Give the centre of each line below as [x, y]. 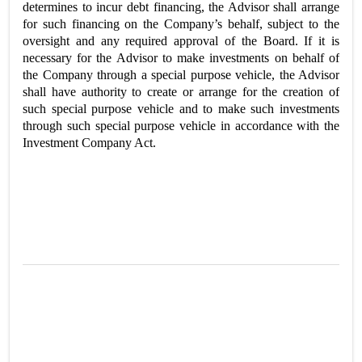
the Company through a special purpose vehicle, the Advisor [181, 75]
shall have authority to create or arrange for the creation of [181, 92]
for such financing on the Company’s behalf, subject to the [181, 24]
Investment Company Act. [89, 143]
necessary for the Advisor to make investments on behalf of [181, 58]
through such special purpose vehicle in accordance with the [181, 126]
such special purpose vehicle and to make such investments [181, 109]
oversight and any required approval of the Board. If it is [181, 41]
